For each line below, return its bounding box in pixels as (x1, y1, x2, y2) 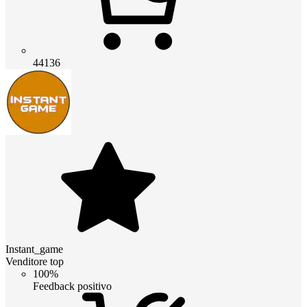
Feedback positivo (33, 280, 112, 292)
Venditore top (5, 255, 64, 267)
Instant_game (5, 243, 63, 255)
